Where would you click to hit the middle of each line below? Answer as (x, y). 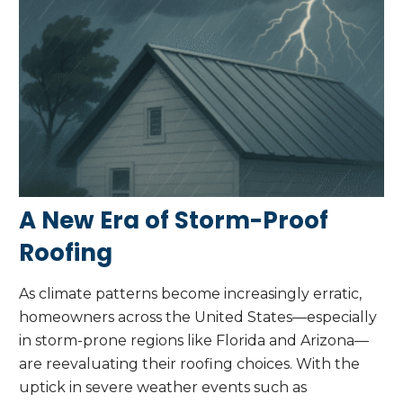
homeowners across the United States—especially (198, 318)
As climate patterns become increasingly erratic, (190, 294)
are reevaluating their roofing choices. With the (189, 364)
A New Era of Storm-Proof (174, 221)
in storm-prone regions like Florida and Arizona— (194, 341)
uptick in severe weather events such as (163, 388)
